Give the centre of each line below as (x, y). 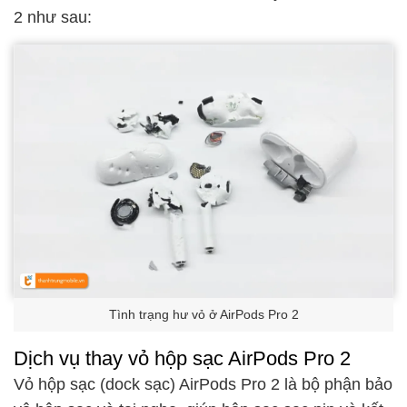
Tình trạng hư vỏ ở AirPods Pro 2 (203, 315)
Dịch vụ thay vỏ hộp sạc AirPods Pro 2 (182, 359)
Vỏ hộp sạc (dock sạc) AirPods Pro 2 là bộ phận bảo (203, 385)
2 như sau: (53, 17)
